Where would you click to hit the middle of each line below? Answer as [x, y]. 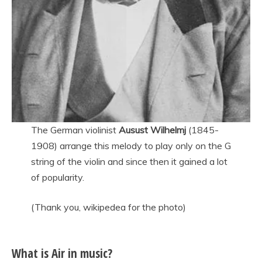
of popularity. [57, 177]
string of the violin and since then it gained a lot [129, 162]
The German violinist [73, 130]
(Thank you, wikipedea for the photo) [108, 207]
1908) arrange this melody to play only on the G [131, 146]
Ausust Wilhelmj [151, 130]
